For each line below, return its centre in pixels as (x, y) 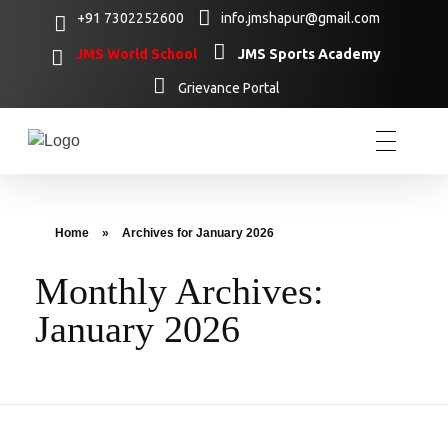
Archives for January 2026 (198, 233)
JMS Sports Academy (309, 54)
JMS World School (136, 54)
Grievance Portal (228, 88)
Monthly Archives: (179, 291)
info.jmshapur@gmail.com (300, 18)
